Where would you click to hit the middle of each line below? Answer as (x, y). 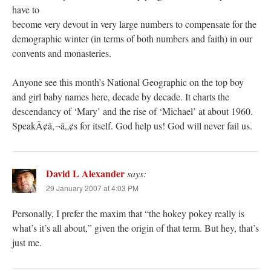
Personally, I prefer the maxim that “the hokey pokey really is (128, 214)
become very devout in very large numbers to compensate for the (134, 24)
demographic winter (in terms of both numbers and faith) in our (132, 39)
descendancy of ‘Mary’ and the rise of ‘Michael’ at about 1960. (132, 111)
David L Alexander (85, 174)
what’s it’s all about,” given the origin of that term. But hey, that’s (135, 228)
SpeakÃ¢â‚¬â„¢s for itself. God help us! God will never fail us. (132, 126)
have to (26, 10)
